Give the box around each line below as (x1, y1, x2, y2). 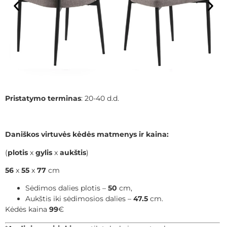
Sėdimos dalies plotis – (25, 183, 108, 193)
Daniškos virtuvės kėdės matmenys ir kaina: (5, 130, 169, 139)
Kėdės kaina (5, 205, 49, 214)
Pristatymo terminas (5, 94, 81, 103)
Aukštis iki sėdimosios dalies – (25, 194, 133, 204)
